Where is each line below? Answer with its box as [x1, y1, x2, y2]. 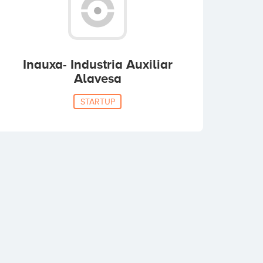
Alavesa [73, 71, 122, 86]
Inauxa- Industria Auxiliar [22, 57, 173, 72]
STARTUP [80, 97, 115, 106]
